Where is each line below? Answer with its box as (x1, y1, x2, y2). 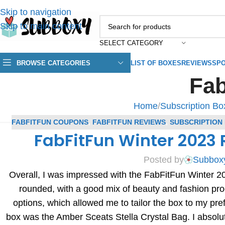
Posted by (144, 155, 184, 165)
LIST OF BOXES (131, 59, 181, 67)
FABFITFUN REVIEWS (92, 118, 166, 127)
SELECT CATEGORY (99, 39, 163, 47)
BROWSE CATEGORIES (17, 59, 90, 67)
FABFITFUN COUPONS (11, 118, 88, 127)
